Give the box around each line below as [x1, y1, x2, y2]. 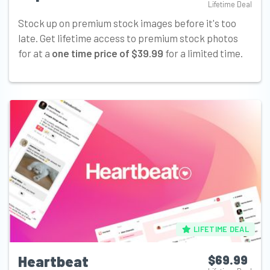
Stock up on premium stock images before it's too [18, 17, 236, 30]
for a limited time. [163, 47, 243, 60]
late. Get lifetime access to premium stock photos [18, 32, 238, 45]
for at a [18, 47, 52, 60]
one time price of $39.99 [52, 47, 163, 60]
